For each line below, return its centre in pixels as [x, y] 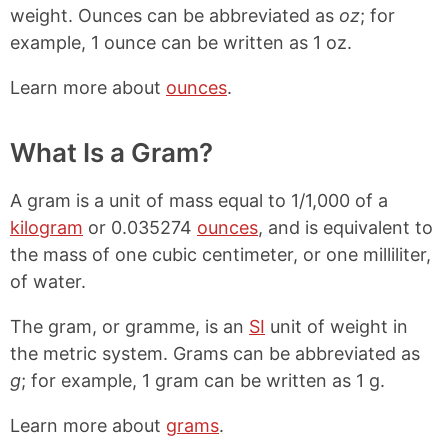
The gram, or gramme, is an [129, 326]
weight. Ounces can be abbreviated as [174, 15]
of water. [48, 281]
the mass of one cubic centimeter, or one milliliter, [220, 254]
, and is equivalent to [345, 227]
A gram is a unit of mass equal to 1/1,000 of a [199, 200]
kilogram [46, 227]
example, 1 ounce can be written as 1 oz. [181, 42]
